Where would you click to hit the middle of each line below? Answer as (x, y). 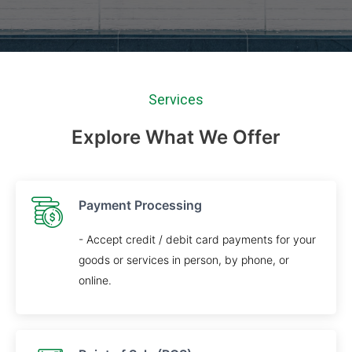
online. (95, 280)
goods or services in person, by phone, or (184, 260)
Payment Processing (140, 205)
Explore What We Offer (176, 137)
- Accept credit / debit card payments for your (197, 239)
